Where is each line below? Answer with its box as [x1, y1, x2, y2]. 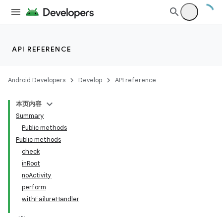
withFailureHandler [22, 195, 79, 203]
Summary [16, 111, 44, 120]
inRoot [22, 159, 40, 167]
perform [22, 183, 46, 191]
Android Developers [8, 76, 65, 84]
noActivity [22, 171, 52, 179]
